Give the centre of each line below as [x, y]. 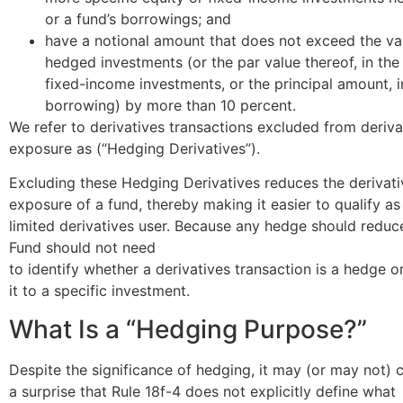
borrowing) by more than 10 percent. [170, 105]
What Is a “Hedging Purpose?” [188, 329]
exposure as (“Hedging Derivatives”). [134, 148]
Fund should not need [82, 248]
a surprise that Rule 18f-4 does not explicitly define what [202, 391]
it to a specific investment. [99, 291]
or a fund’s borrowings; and [138, 18]
